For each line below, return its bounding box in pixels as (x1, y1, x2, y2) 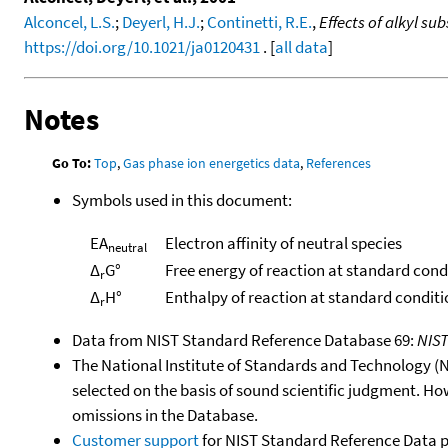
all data (275, 35, 328, 58)
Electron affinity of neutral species (164, 231, 402, 254)
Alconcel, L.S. (24, 10, 115, 33)
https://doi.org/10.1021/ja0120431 (24, 35, 260, 58)
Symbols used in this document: (72, 188, 292, 211)
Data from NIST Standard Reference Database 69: (72, 328, 417, 351)
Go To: (52, 153, 92, 172)
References (306, 153, 372, 172)
